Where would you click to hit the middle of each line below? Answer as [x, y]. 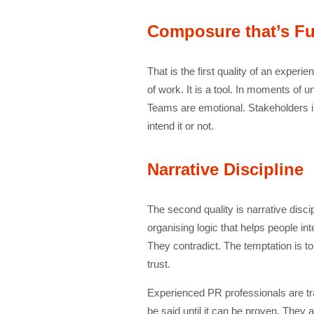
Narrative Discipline [225, 169]
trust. [158, 264]
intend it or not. [180, 126]
